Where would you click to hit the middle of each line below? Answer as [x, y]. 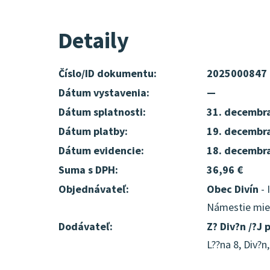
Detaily [93, 40]
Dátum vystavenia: [104, 93]
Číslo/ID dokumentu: [108, 73]
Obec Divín [233, 189]
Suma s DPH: [88, 170]
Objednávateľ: [94, 189]
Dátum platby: [93, 131]
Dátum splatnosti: [102, 112]
